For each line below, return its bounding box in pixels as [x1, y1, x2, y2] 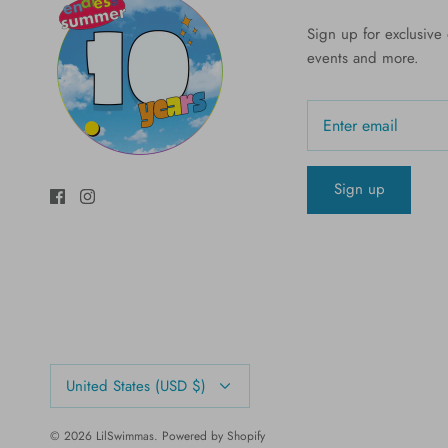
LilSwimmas [96, 426, 154, 445]
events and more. [307, 47, 419, 70]
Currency [49, 361, 94, 380]
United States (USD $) [66, 374, 206, 397]
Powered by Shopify [162, 426, 265, 445]
